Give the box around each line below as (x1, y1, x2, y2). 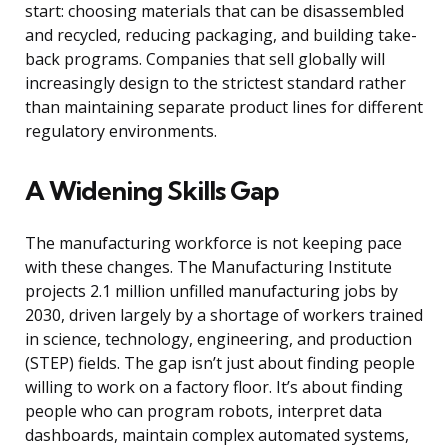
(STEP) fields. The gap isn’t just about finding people (25, 352, 415, 375)
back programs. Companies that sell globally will (25, 48, 385, 71)
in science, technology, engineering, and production (25, 328, 412, 351)
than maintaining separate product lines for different (25, 96, 423, 119)
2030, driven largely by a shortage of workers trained (25, 304, 423, 327)
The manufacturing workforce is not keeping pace (25, 232, 402, 255)
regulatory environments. (25, 120, 217, 143)
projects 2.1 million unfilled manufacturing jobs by (25, 280, 398, 303)
